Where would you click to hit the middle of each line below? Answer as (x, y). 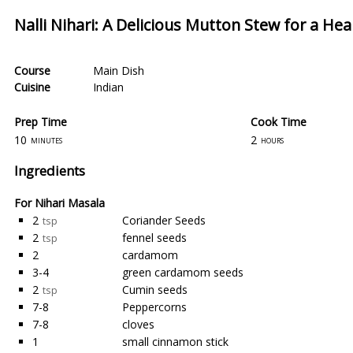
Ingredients (50, 171)
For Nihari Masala (59, 203)
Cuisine (32, 87)
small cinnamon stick (175, 342)
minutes (46, 139)
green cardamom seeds (183, 272)
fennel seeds (154, 238)
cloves (138, 324)
